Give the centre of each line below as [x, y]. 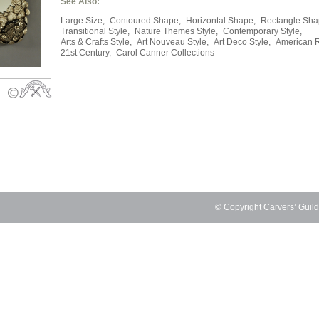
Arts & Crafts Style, [96, 42]
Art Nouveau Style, [173, 42]
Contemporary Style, [262, 31]
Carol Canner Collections [165, 53]
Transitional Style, [95, 31]
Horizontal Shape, [221, 21]
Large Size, [83, 21]
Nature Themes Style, [176, 31]
